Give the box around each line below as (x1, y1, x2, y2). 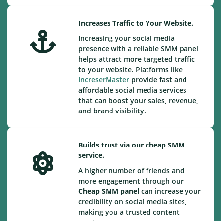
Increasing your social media (78, 34, 175, 43)
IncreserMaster (78, 75, 129, 84)
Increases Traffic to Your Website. (78, 18, 193, 28)
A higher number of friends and (78, 166, 184, 175)
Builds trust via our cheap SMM (78, 140, 184, 149)
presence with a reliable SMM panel (78, 44, 198, 53)
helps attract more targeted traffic (78, 54, 195, 64)
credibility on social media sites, (78, 197, 187, 206)
